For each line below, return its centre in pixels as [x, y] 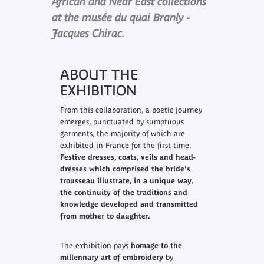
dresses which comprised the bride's [125, 169]
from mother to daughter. [105, 216]
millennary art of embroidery [113, 258]
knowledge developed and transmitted [129, 204]
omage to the [159, 246]
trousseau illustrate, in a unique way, [126, 181]
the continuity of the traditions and [123, 193]
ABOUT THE [99, 75]
